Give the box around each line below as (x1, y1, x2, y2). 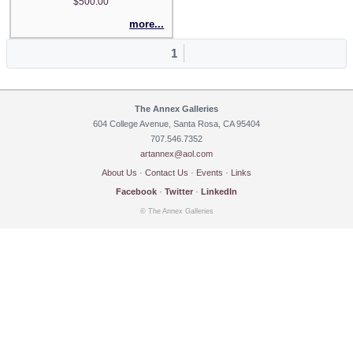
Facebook (116, 187, 157, 197)
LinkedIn (201, 187, 237, 197)
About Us (102, 168, 137, 178)
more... (129, 17, 165, 30)
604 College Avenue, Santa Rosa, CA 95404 (93, 118, 260, 128)
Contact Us (145, 168, 188, 178)
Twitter (165, 187, 193, 197)
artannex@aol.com (140, 148, 213, 158)
